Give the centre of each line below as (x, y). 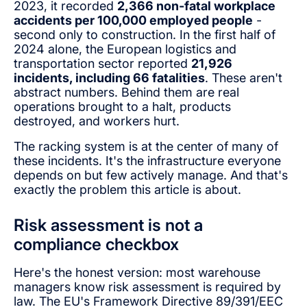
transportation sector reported (102, 63)
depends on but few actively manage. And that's (151, 175)
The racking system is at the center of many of (146, 146)
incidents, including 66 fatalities (109, 77)
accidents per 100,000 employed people (133, 20)
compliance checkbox (96, 244)
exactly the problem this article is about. (127, 189)
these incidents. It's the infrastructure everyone (147, 160)
